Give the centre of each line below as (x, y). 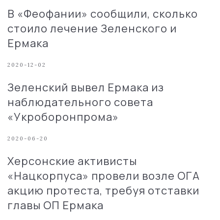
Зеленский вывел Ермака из (86, 87)
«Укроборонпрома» (63, 117)
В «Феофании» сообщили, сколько (103, 14)
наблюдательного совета (80, 102)
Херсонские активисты (72, 161)
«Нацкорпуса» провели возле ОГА (104, 176)
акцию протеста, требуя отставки (103, 190)
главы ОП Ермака (55, 205)
